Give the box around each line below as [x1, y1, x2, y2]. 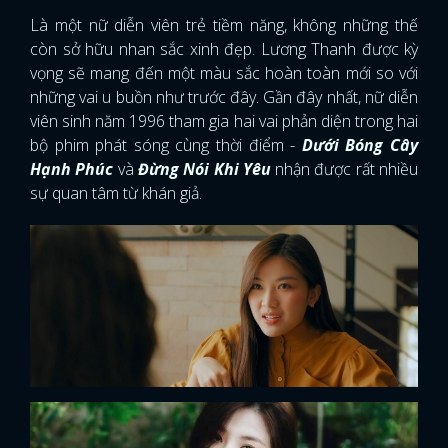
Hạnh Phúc [30, 157, 114, 180]
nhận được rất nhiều [275, 157, 419, 180]
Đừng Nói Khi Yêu [137, 157, 276, 180]
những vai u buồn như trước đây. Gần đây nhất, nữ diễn [30, 85, 418, 108]
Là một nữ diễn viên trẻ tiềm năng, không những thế [30, 13, 418, 36]
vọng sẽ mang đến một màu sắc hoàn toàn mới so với [30, 61, 418, 84]
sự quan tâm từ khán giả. [30, 181, 202, 204]
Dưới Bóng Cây [301, 133, 419, 156]
